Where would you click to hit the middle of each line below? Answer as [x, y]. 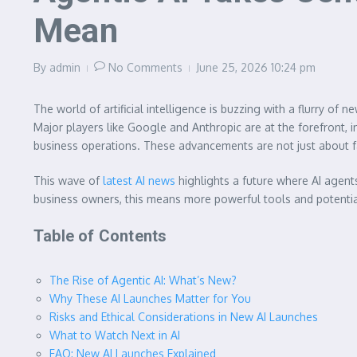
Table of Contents [100, 235]
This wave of [68, 180]
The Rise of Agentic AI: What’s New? [143, 280]
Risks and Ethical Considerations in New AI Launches [184, 316]
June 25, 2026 [233, 67]
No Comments [145, 67]
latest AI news [139, 180]
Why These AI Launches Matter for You [150, 298]
